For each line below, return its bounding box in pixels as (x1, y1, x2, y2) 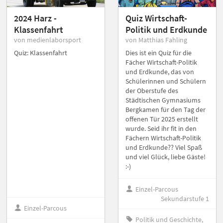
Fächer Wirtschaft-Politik (125, 58, 197, 67)
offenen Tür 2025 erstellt (125, 114, 198, 124)
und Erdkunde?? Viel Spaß (125, 143, 202, 152)
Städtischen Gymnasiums (125, 96, 201, 105)
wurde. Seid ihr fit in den (125, 124, 197, 133)
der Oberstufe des (125, 86, 178, 96)
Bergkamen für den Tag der (125, 105, 206, 114)
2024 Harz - (14, 12, 57, 24)
